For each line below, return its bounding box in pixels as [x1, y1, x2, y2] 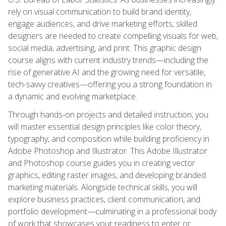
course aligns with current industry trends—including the [8, 54, 208, 66]
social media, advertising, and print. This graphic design [8, 42, 201, 53]
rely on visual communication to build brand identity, [8, 6, 191, 17]
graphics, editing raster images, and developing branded [8, 169, 206, 181]
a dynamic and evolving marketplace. [8, 90, 137, 102]
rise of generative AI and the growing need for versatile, [8, 66, 205, 78]
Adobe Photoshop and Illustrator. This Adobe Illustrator [8, 145, 207, 156]
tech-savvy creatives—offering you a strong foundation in [8, 78, 212, 90]
